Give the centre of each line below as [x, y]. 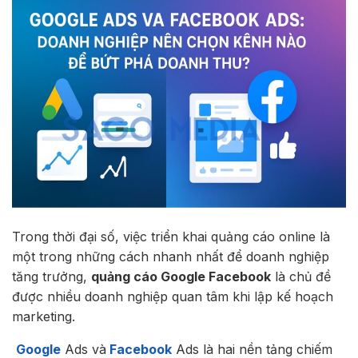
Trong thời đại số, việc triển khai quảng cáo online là [171, 237]
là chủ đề [301, 277]
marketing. [44, 317]
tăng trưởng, [52, 277]
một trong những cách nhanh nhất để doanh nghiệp [171, 257]
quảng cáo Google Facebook [181, 277]
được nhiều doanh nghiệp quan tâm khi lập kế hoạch [173, 297]
